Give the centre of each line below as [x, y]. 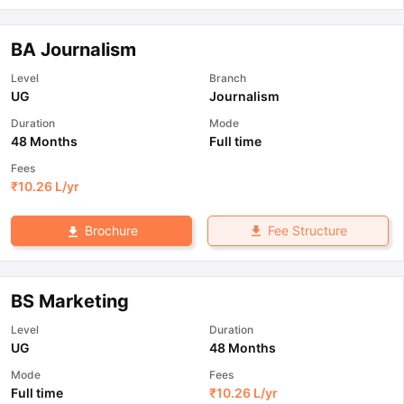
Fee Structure [307, 231]
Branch [228, 78]
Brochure [111, 231]
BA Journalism [73, 50]
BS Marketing [70, 301]
